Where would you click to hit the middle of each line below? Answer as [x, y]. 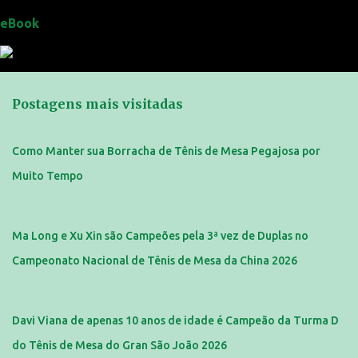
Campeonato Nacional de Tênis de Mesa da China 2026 [155, 260]
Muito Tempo [48, 175]
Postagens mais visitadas [97, 103]
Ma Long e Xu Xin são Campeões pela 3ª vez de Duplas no [160, 235]
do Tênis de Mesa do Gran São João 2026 [119, 345]
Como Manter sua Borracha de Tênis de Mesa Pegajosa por [166, 151]
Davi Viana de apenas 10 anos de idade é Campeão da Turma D [175, 320]
